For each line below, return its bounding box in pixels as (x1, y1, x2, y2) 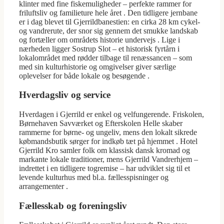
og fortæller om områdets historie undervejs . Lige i (19, 35, 180, 44)
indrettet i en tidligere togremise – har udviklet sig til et (19, 164, 190, 173)
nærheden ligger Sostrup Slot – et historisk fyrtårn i (19, 44, 179, 53)
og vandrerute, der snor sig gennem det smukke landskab (19, 26, 198, 35)
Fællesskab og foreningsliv (19, 200, 127, 211)
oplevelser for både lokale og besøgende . (19, 71, 149, 80)
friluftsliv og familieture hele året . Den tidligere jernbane (19, 8, 197, 17)
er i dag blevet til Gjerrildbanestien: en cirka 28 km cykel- (19, 17, 200, 26)
